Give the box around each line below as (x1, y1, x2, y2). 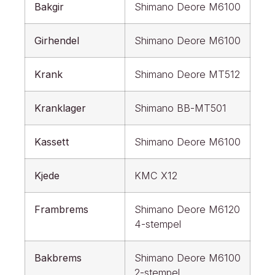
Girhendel (34, 34, 79, 47)
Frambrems (34, 203, 88, 216)
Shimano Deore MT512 (134, 68, 240, 81)
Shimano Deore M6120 (134, 203, 240, 216)
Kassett (34, 136, 69, 149)
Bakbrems (34, 252, 82, 265)
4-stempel (134, 218, 181, 231)
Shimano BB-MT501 (134, 102, 227, 115)
